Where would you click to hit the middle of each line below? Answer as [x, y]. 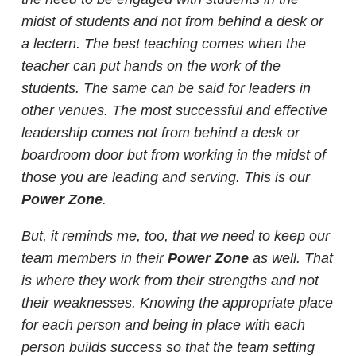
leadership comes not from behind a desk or [161, 133]
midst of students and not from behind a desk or [172, 21]
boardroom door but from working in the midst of [174, 155]
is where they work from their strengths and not [170, 281]
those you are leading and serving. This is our [166, 177]
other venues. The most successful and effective [174, 110]
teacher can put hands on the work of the [151, 66]
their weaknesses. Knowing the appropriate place [177, 303]
